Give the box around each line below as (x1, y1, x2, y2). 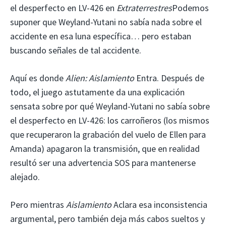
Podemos (172, 2, 209, 14)
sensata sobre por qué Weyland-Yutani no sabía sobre (10, 100, 210, 112)
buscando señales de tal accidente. (10, 44, 141, 56)
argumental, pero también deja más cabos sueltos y (10, 213, 205, 225)
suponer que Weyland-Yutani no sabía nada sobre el (10, 16, 202, 28)
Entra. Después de (136, 72, 204, 84)
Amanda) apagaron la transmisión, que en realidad (10, 143, 200, 155)
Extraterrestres (117, 2, 172, 14)
